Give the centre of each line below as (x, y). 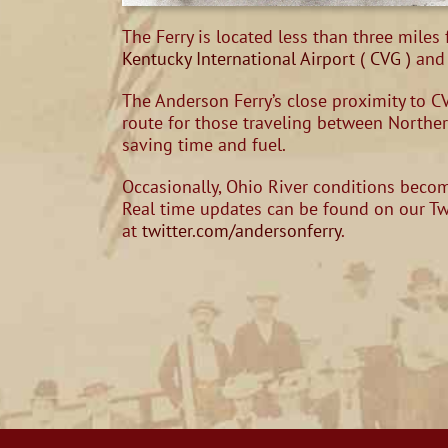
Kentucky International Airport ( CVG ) (266, 59)
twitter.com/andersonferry (239, 231)
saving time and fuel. (204, 145)
